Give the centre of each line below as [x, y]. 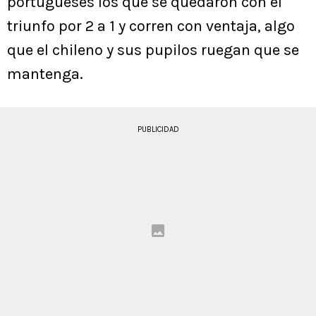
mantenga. [45, 74]
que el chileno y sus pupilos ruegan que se [153, 50]
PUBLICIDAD [158, 130]
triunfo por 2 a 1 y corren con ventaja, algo [151, 26]
